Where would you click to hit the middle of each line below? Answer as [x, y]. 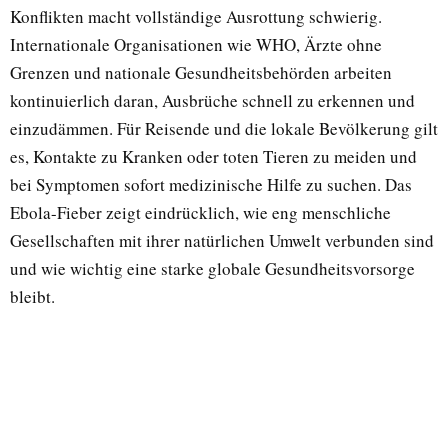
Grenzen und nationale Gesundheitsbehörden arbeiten [201, 73]
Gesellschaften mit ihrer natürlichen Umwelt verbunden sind [222, 241]
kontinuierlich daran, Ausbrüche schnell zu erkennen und [212, 101]
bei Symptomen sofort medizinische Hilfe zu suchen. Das [211, 185]
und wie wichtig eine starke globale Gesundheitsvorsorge [212, 269]
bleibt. [32, 297]
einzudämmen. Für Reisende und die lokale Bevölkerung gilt [224, 129]
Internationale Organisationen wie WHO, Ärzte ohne [196, 45]
